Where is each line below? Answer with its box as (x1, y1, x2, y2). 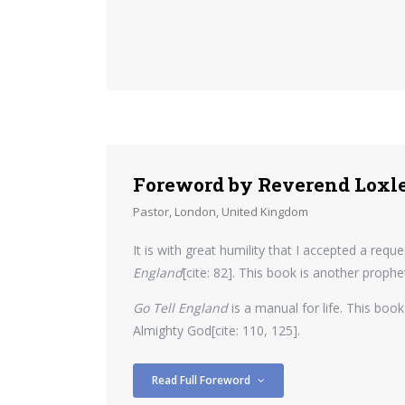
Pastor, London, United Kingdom (133, 202, 308, 220)
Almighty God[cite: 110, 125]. (133, 321, 300, 339)
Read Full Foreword (151, 372, 253, 388)
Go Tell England (133, 298, 228, 316)
